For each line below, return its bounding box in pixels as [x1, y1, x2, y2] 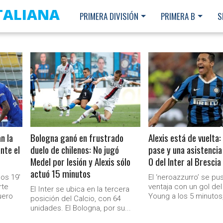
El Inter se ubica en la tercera [30, 185, 130, 194]
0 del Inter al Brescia [148, 154, 222, 169]
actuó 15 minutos [30, 166, 91, 181]
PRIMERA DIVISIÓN [80, 10, 138, 22]
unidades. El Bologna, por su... [30, 204, 131, 213]
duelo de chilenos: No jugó [30, 142, 119, 157]
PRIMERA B [161, 10, 195, 22]
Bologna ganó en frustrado [30, 130, 124, 145]
